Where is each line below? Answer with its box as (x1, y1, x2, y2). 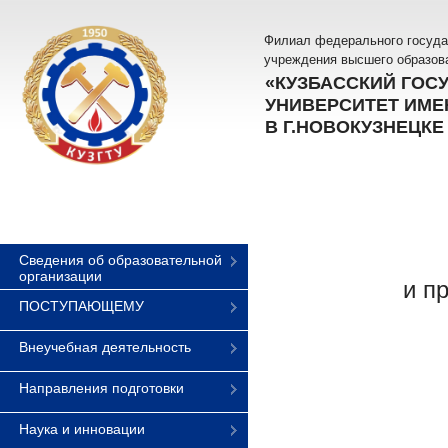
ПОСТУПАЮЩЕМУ (19, 298, 144, 314)
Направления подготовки (19, 380, 184, 396)
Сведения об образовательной (19, 252, 222, 268)
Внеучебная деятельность (19, 339, 191, 355)
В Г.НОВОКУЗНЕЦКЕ (265, 117, 444, 137)
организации (19, 268, 102, 284)
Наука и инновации (19, 421, 145, 437)
